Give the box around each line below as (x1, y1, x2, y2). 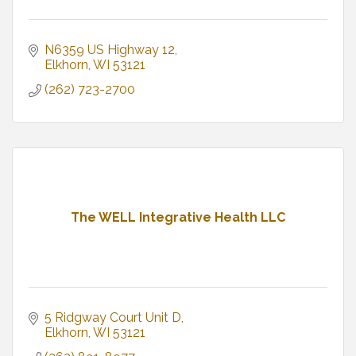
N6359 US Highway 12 (44, 41, 175, 57)
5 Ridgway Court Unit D (44, 309, 181, 325)
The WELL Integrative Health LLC (71, 209, 285, 225)
